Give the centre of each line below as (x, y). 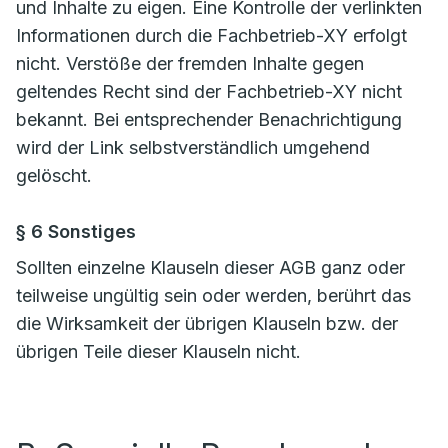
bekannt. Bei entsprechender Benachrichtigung (209, 119)
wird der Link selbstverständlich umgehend (193, 147)
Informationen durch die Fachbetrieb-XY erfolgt (211, 35)
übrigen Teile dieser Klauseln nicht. (158, 351)
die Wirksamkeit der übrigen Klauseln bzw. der (207, 323)
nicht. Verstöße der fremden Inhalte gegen (190, 63)
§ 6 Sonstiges (76, 231)
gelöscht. (54, 175)
